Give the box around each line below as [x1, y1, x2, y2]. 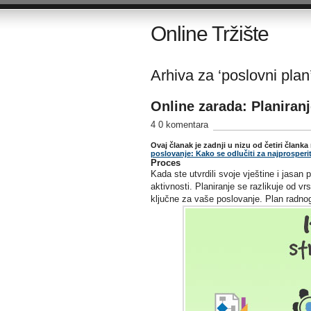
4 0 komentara [150, 119, 208, 130]
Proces [150, 158, 180, 168]
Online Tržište [150, 22, 269, 45]
